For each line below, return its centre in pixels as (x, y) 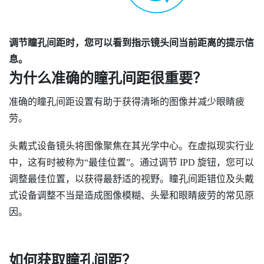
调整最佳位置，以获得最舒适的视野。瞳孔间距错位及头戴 (131, 179)
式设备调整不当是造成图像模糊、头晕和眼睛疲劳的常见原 (131, 196)
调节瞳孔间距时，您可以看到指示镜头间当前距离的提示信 (131, 42)
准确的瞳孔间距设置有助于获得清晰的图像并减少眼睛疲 (127, 101)
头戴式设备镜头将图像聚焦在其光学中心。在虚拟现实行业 (131, 146)
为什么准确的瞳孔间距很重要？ (108, 78)
